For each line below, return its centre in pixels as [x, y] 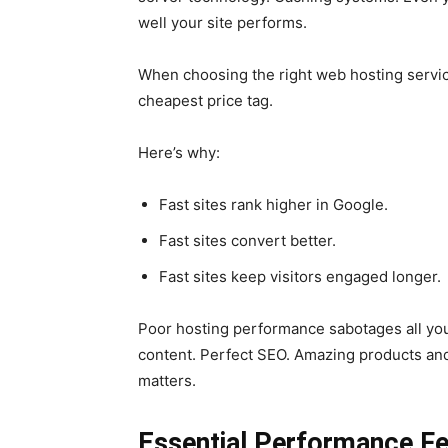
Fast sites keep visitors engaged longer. [300, 276]
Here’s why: [179, 152]
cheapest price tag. [205, 100]
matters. [167, 380]
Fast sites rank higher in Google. [273, 204]
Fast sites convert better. [247, 240]
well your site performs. [222, 22]
